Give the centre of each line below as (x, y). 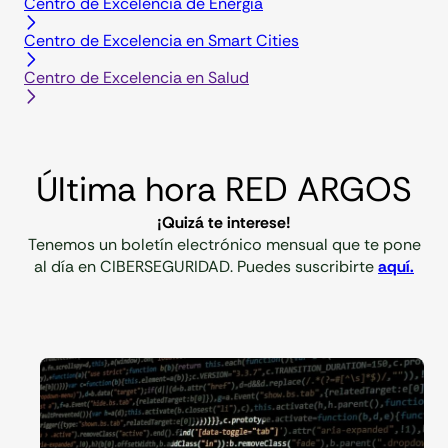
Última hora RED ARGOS (224, 189)
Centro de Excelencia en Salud (136, 77)
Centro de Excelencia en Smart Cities (161, 40)
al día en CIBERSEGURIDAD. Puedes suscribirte (206, 266)
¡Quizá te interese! (224, 222)
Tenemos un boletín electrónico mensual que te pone (224, 244)
